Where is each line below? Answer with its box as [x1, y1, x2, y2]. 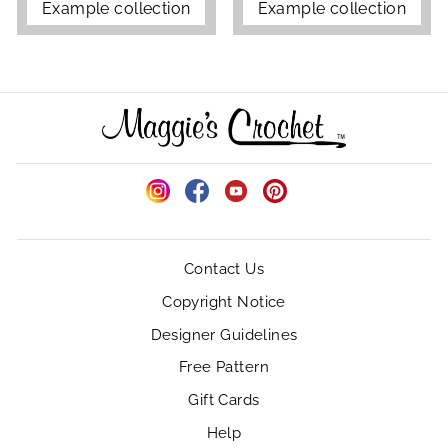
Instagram [157, 203, 230, 221]
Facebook [196, 203, 268, 221]
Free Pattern [179, 358, 269, 377]
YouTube [235, 203, 299, 221]
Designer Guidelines [150, 325, 298, 344]
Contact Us [183, 260, 265, 278]
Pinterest [274, 203, 339, 221]
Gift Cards [188, 391, 260, 410]
